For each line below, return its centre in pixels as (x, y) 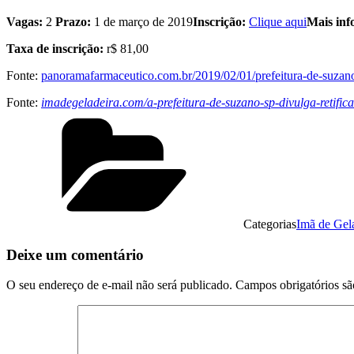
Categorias (270, 224)
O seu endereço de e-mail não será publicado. (119, 285)
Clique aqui (278, 21)
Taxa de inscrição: (56, 48)
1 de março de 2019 (143, 21)
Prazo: (73, 21)
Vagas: (26, 21)
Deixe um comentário (75, 254)
